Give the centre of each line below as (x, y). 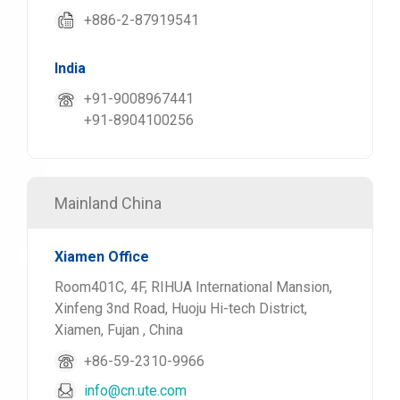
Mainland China (108, 203)
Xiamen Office (102, 257)
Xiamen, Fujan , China (119, 330)
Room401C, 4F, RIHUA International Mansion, (193, 287)
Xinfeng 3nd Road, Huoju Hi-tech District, (181, 308)
